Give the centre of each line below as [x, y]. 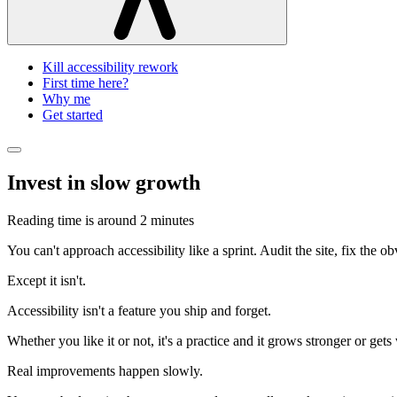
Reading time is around [74, 220]
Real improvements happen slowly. [105, 370]
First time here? [86, 82]
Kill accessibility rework [110, 66]
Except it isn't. [47, 280]
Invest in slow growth [104, 182]
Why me [66, 98]
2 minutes [167, 220]
